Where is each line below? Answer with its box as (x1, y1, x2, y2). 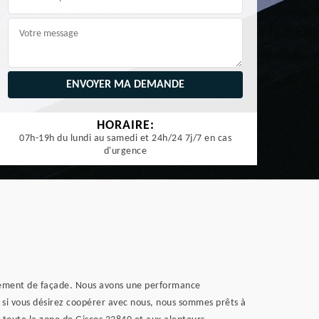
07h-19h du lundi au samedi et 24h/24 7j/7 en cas (19, 133, 231, 144)
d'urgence (103, 146, 147, 157)
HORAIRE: (96, 119, 155, 132)
